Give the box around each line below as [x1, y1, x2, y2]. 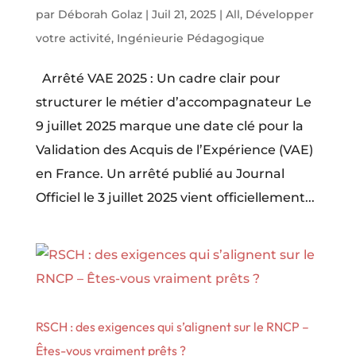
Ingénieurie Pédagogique [116, 31, 265, 46]
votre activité [35, 31, 111, 46]
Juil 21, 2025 [151, 7, 216, 22]
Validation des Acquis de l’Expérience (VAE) [35, 142, 313, 158]
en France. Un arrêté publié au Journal [35, 166, 284, 182]
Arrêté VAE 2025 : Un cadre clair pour [35, 71, 281, 87]
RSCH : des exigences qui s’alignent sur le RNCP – [35, 319, 309, 335]
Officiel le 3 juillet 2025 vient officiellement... [35, 190, 315, 206]
